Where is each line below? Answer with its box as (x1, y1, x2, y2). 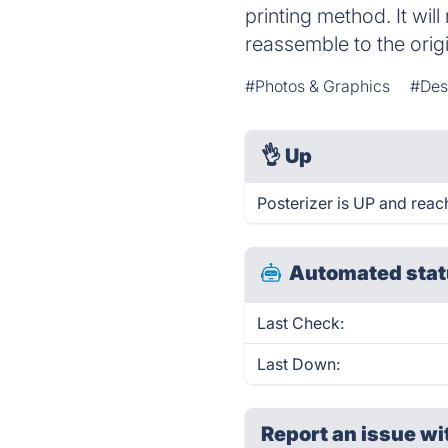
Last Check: (257, 313, 345, 333)
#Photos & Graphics (245, 76, 391, 96)
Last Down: (257, 354, 341, 374)
